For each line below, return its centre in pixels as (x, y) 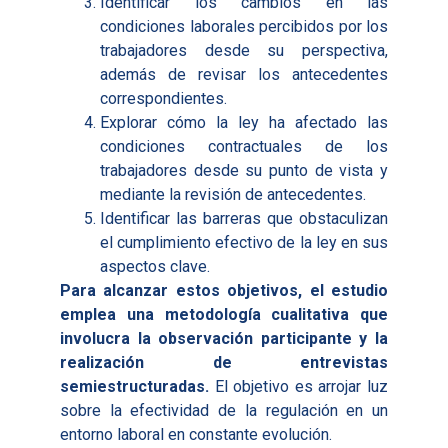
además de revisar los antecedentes (244, 74)
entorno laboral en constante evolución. (196, 434)
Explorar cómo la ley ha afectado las (244, 122)
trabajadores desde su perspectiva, (244, 50)
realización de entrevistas (224, 362)
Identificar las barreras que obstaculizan (244, 218)
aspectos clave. (155, 266)
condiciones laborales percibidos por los (244, 26)
